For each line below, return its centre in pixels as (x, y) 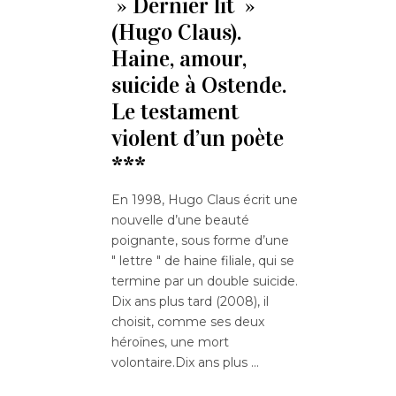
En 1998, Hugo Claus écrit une (205, 199)
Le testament (175, 111)
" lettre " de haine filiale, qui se (203, 260)
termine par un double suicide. (205, 281)
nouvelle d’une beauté (180, 220)
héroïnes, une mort (170, 342)
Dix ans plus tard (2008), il (190, 301)
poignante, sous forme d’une (200, 240)
